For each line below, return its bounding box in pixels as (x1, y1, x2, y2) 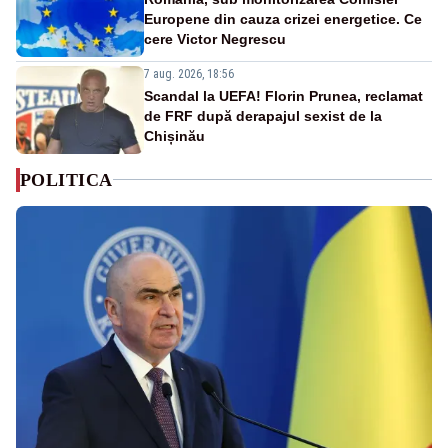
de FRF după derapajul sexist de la (144, 107, 382, 124)
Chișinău (144, 127, 205, 144)
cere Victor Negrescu (144, 30, 286, 47)
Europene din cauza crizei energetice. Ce (144, 10, 422, 27)
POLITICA (20, 169, 113, 190)
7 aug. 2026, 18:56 (144, 66, 234, 81)
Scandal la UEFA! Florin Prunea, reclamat (144, 87, 423, 104)
